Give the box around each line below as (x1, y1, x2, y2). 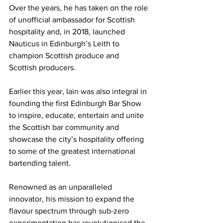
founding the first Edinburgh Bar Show (9, 99, 143, 108)
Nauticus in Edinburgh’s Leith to (9, 39, 121, 48)
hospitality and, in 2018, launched (9, 27, 127, 36)
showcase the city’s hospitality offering (9, 135, 146, 144)
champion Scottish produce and (9, 51, 121, 60)
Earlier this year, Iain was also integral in (9, 87, 149, 96)
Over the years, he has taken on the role (9, 3, 150, 12)
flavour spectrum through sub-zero (9, 207, 131, 216)
